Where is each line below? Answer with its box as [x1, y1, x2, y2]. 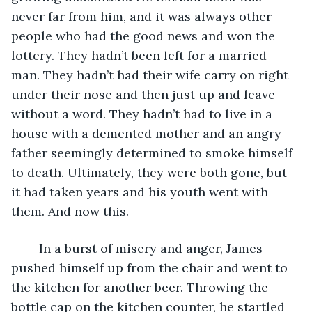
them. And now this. [11, 203, 129, 219]
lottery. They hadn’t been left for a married [11, 47, 270, 63]
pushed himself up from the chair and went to [11, 259, 291, 276]
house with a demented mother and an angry [11, 125, 285, 141]
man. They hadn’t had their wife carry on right [11, 66, 292, 83]
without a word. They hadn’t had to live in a [11, 105, 276, 122]
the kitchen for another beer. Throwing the [11, 279, 272, 295]
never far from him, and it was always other [11, 8, 275, 24]
